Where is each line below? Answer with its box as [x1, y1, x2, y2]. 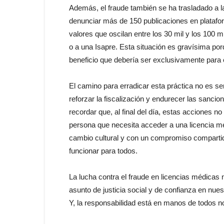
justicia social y [101, 185, 154, 194]
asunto [69, 185, 93, 194]
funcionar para [69, 146, 117, 155]
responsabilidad [84, 198, 135, 207]
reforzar [69, 94, 96, 103]
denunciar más [69, 16, 119, 25]
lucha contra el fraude [77, 172, 151, 181]
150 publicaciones [127, 16, 190, 25]
